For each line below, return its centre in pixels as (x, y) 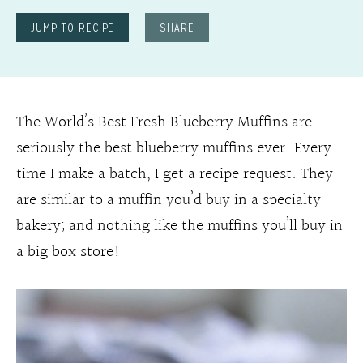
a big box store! (68, 252)
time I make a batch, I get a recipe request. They (175, 174)
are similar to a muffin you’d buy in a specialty (169, 200)
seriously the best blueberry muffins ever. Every (174, 148)
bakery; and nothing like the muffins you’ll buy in (179, 226)
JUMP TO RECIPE (73, 28)
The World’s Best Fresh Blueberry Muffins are (164, 122)
